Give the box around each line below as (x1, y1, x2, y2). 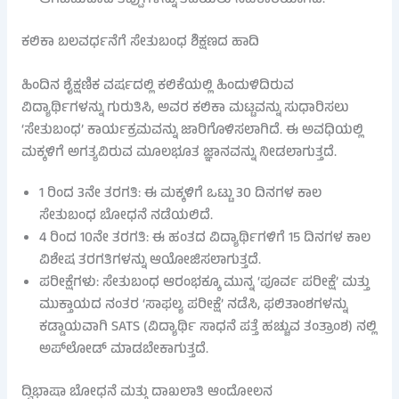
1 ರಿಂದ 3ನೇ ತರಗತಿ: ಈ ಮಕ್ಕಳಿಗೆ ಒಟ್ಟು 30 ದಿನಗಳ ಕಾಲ (38, 182, 322, 206)
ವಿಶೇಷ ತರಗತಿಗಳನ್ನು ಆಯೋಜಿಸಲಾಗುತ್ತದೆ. (38, 248, 261, 273)
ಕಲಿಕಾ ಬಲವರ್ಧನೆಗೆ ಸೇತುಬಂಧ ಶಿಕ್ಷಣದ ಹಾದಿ (20, 31, 259, 55)
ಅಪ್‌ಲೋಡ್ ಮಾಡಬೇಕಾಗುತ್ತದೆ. (38, 338, 208, 362)
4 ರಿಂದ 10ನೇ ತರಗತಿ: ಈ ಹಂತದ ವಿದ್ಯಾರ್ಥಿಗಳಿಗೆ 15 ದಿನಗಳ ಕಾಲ (38, 226, 370, 250)
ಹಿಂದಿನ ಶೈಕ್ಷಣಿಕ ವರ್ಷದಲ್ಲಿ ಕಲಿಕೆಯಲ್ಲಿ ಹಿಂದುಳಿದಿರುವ (20, 74, 294, 98)
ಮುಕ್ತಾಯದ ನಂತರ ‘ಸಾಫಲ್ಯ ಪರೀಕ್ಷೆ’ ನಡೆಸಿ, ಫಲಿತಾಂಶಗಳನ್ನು (38, 293, 347, 317)
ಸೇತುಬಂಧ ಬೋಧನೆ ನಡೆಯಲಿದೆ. (38, 204, 213, 228)
